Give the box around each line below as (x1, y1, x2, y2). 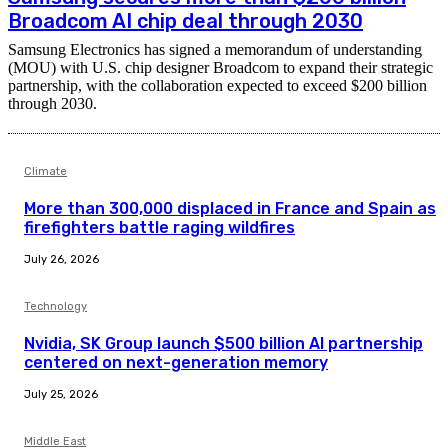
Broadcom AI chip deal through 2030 (8, 9, 363, 34)
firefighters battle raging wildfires (24, 218, 295, 238)
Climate (24, 165, 67, 179)
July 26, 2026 (24, 253, 99, 267)
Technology (24, 300, 87, 314)
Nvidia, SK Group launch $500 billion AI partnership (24, 334, 423, 354)
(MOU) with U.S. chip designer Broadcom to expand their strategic (8, 59, 433, 77)
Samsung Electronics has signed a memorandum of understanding (8, 41, 422, 59)
